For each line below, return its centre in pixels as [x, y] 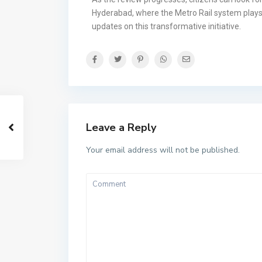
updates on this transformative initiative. [166, 26]
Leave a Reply [121, 127]
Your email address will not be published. [163, 150]
